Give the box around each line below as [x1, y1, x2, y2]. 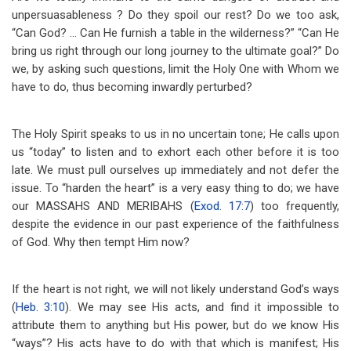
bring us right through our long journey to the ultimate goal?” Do [12, 44, 339, 58]
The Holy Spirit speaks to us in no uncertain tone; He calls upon [12, 127, 339, 141]
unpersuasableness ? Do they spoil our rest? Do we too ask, [12, 8, 339, 22]
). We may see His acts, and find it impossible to [65, 300, 340, 314]
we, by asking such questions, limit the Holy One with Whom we [12, 62, 339, 76]
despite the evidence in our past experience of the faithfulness [12, 217, 339, 231]
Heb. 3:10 [16, 300, 66, 314]
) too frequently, [249, 199, 340, 213]
